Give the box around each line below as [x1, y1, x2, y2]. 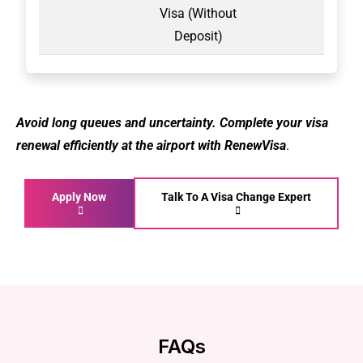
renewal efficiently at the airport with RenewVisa [16, 138, 286, 153]
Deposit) [173, 28, 223, 44]
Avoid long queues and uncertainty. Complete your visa [16, 115, 328, 130]
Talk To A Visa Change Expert [161, 190, 312, 203]
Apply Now [52, 190, 107, 203]
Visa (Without [160, 6, 237, 21]
